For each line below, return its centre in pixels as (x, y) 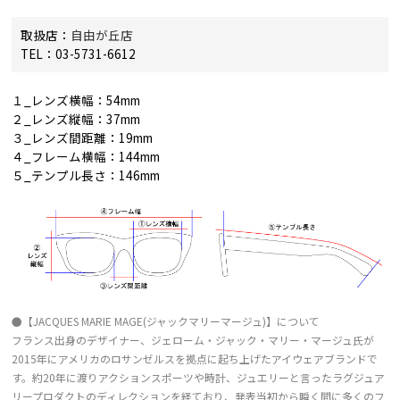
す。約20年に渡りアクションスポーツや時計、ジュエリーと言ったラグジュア (199, 377)
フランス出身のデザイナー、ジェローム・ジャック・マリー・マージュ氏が (193, 339)
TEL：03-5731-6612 (79, 54)
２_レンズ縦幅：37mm (76, 119)
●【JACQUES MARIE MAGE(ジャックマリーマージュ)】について (166, 321)
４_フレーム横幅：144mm (86, 157)
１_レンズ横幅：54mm (76, 100)
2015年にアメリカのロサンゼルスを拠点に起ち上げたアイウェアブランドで (195, 358)
